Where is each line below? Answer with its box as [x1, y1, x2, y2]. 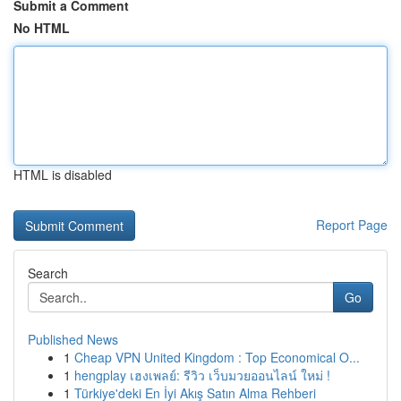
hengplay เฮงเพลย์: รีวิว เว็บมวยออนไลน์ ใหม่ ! [74, 366, 330, 384]
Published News [28, 330, 118, 348]
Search [28, 264, 68, 282]
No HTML [13, 19, 70, 37]
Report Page [316, 216, 388, 234]
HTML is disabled [13, 166, 112, 183]
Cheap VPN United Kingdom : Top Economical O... [74, 348, 360, 366]
